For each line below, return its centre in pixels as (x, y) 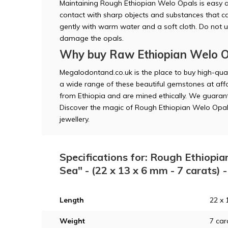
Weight (72, 221)
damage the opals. (92, 38)
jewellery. (75, 119)
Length (72, 200)
